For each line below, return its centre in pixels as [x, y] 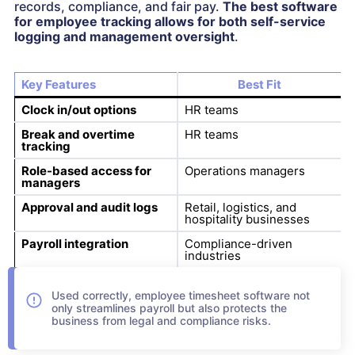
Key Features [58, 85]
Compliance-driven [238, 244]
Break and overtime [78, 135]
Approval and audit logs [89, 208]
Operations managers [244, 171]
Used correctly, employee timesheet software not [181, 296]
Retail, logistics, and [240, 208]
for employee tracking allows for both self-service [170, 22]
